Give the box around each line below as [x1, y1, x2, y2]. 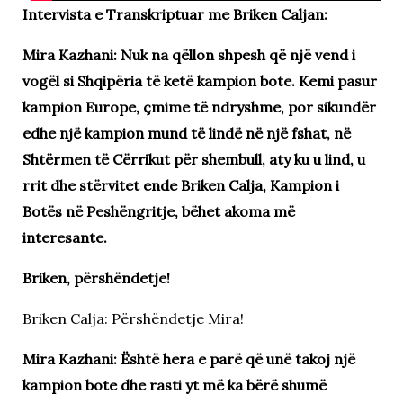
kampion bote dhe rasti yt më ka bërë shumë [22, 375, 327, 394]
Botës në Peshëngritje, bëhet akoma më [22, 201, 295, 220]
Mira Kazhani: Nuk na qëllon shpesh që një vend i [22, 45, 355, 64]
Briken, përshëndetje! [22, 268, 170, 287]
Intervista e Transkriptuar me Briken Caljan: [22, 4, 327, 23]
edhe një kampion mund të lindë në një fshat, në [22, 123, 351, 142]
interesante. [22, 228, 107, 246]
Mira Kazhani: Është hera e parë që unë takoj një [22, 349, 355, 368]
